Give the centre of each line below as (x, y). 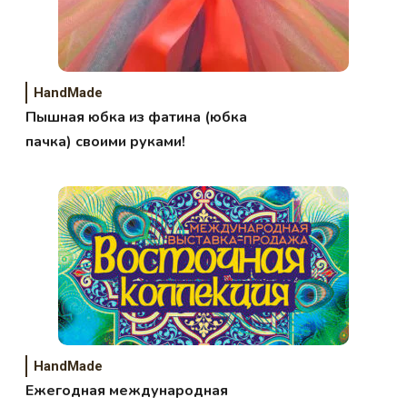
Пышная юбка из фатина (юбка (137, 118)
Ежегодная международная (127, 391)
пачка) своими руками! (106, 142)
